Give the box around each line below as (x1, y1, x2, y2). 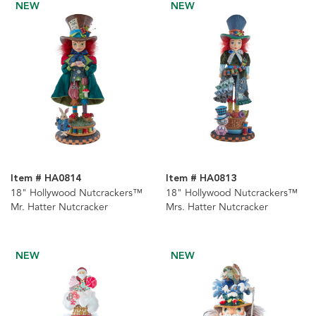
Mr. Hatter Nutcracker (11, 199, 108, 214)
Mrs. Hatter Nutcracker (165, 199, 268, 214)
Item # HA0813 (165, 170, 236, 186)
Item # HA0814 (11, 170, 81, 186)
